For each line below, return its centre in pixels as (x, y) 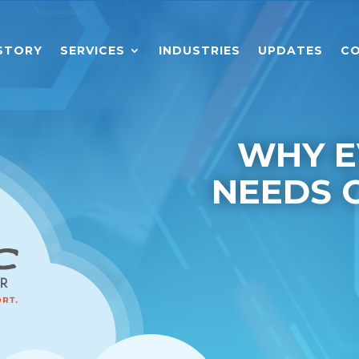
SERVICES (92, 50)
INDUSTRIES (199, 50)
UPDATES (290, 50)
